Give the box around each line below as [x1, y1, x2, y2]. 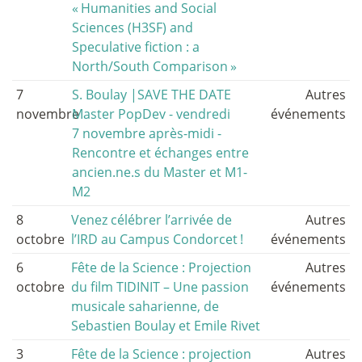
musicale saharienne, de [71, 297, 219, 316]
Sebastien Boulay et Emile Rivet [71, 317, 260, 335]
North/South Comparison [72, 57, 229, 76]
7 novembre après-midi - [72, 124, 222, 143]
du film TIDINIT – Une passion [71, 278, 249, 297]
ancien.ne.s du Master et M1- [72, 163, 248, 182]
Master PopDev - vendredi [72, 105, 231, 124]
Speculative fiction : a [72, 38, 200, 57]
